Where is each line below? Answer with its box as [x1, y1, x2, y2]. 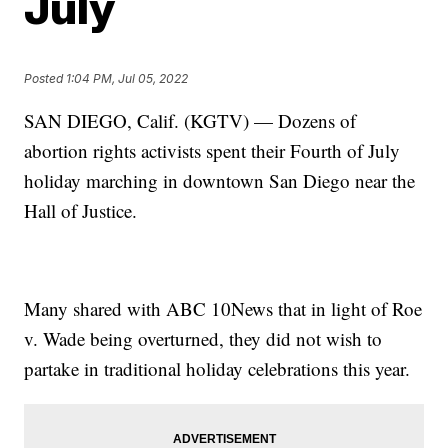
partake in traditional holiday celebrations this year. [24, 356, 411, 381]
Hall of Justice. [24, 198, 138, 223]
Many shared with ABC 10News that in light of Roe [24, 296, 423, 321]
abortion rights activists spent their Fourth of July [24, 138, 401, 163]
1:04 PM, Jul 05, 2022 [66, 71, 189, 87]
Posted [24, 71, 67, 87]
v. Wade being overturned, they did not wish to [24, 326, 383, 351]
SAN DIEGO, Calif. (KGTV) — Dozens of [24, 108, 357, 133]
